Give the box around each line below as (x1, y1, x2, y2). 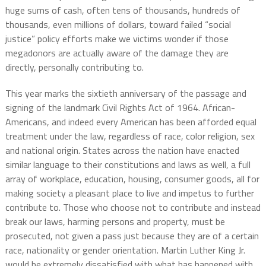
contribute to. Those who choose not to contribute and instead (5, 200, 261, 215)
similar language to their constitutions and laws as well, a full (5, 157, 251, 172)
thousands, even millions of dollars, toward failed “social (5, 17, 231, 32)
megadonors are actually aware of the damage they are (5, 46, 229, 61)
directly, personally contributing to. (5, 60, 144, 75)
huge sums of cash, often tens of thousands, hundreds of (5, 3, 240, 18)
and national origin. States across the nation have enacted (5, 143, 239, 158)
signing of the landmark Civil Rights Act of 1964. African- (5, 100, 235, 115)
